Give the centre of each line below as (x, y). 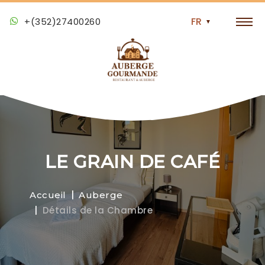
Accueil (48, 195)
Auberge (101, 195)
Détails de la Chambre (97, 210)
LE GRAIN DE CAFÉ (132, 161)
